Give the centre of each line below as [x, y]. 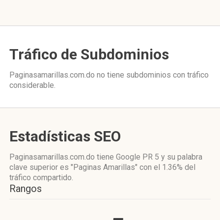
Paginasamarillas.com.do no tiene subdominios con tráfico [109, 75]
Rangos [26, 189]
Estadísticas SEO [65, 136]
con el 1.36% [161, 167]
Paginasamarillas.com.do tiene [63, 157]
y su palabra [181, 157]
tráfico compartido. [41, 178]
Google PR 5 [137, 157]
